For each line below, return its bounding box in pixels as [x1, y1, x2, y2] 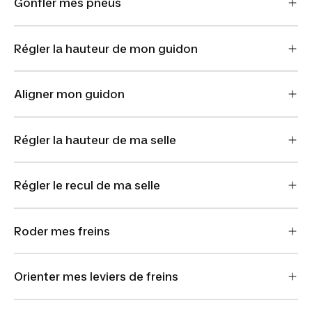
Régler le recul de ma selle [14, 178, 160, 192]
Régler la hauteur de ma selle [14, 132, 176, 147]
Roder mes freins [14, 224, 110, 238]
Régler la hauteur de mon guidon [14, 41, 198, 56]
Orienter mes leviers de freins [14, 270, 178, 283]
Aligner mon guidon [14, 87, 125, 101]
